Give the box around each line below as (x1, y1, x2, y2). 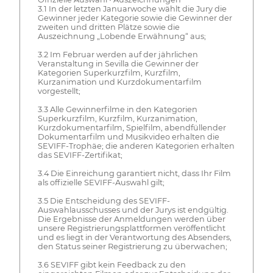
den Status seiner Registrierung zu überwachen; (37, 241, 227, 251)
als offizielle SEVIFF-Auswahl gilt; (37, 177, 165, 187)
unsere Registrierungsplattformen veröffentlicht (37, 223, 225, 233)
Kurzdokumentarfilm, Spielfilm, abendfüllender (37, 122, 226, 132)
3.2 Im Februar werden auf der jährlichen (37, 49, 198, 59)
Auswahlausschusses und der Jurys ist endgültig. (37, 205, 229, 214)
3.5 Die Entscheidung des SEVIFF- (37, 196, 170, 205)
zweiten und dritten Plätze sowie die (37, 22, 180, 32)
